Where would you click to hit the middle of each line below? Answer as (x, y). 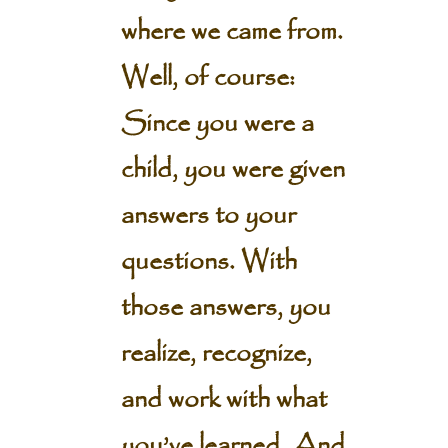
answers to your (208, 216)
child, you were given (232, 170)
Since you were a (217, 124)
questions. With (208, 262)
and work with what (223, 400)
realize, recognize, (216, 354)
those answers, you (225, 308)
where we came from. (231, 32)
